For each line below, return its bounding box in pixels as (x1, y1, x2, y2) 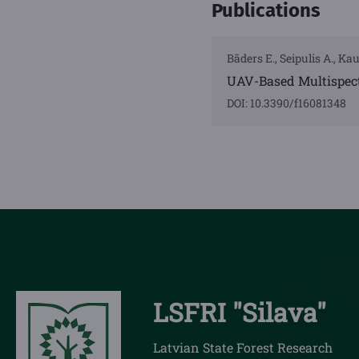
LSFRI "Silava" (153, 295, 326, 330)
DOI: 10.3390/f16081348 (227, 95, 346, 111)
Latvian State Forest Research (153, 339, 333, 357)
